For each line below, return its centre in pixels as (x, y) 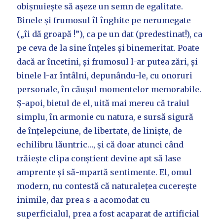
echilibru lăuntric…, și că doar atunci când (100, 145)
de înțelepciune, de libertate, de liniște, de (100, 131)
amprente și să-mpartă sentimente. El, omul (105, 172)
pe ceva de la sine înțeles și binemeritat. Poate (108, 48)
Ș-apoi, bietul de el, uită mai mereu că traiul (103, 103)
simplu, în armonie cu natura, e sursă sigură (105, 117)
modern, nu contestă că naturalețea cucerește (107, 186)
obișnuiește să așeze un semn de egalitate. (100, 7)
